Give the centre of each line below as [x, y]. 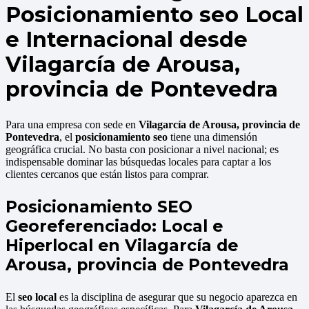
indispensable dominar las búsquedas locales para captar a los [138, 162]
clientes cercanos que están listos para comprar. [107, 175]
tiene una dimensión [212, 137]
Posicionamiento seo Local [154, 15]
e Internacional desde [127, 40]
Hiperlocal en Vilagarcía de [122, 245]
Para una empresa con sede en [72, 125]
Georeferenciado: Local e [114, 226]
